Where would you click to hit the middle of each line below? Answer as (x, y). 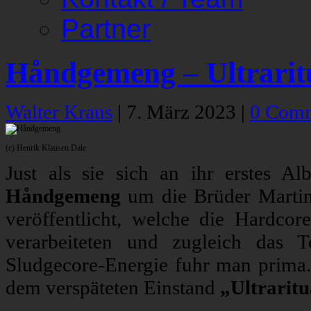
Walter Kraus (59, 112)
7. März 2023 (184, 112)
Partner (106, 29)
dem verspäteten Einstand (113, 288)
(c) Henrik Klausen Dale (46, 148)
